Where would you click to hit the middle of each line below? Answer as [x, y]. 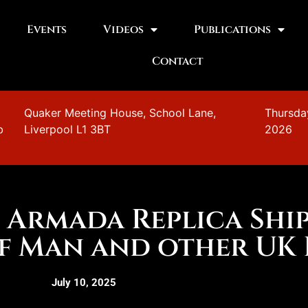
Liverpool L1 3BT [68, 129]
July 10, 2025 [84, 283]
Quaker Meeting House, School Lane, [120, 113]
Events [46, 30]
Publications [232, 30]
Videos [123, 30]
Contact [178, 61]
